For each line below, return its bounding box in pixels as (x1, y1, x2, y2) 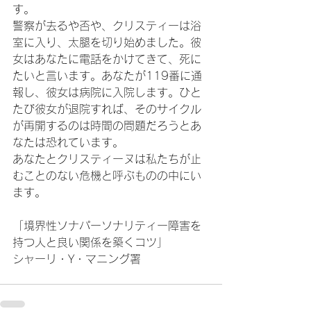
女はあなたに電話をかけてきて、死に (12, 53, 201, 65)
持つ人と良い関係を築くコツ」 (12, 237, 168, 249)
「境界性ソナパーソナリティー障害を (12, 220, 201, 232)
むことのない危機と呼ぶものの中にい (12, 170, 201, 182)
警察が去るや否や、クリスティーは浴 (12, 20, 201, 32)
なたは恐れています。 (12, 137, 124, 149)
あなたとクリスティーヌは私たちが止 (12, 153, 201, 165)
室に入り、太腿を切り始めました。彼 (12, 37, 201, 49)
